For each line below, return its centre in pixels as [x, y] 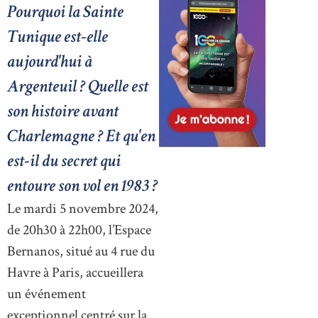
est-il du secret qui [64, 161]
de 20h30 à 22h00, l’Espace [79, 230]
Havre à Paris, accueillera [75, 273]
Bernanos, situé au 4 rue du [81, 252]
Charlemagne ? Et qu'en [81, 136]
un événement [46, 294]
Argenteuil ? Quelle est [78, 87]
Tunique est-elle [57, 37]
